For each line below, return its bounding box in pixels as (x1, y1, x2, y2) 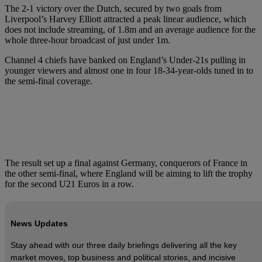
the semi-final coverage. (5, 76, 92, 87)
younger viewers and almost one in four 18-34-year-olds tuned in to (5, 65, 253, 76)
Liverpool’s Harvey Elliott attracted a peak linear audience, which (5, 14, 246, 25)
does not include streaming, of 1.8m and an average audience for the (5, 25, 256, 35)
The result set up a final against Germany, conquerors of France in (5, 158, 247, 168)
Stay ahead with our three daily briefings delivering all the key (11, 240, 237, 250)
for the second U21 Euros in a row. (5, 179, 134, 189)
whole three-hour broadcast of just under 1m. (5, 35, 170, 46)
